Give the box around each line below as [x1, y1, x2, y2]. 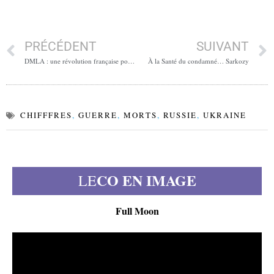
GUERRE [78, 109, 117, 120]
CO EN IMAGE [96, 169, 196, 191]
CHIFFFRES [20, 109, 72, 120]
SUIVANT [196, 39, 249, 54]
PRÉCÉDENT [24, 39, 97, 54]
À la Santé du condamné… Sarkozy [148, 56, 249, 65]
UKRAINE [203, 109, 246, 120]
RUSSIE [163, 109, 197, 120]
